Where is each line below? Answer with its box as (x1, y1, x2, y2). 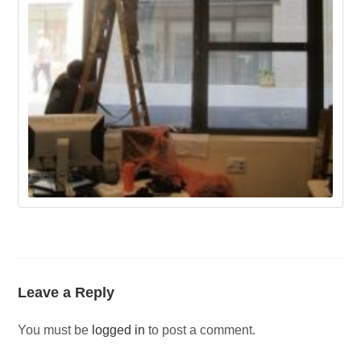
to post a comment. (145, 323, 256, 338)
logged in (92, 323, 146, 338)
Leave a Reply (18, 284, 115, 301)
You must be (18, 323, 93, 338)
